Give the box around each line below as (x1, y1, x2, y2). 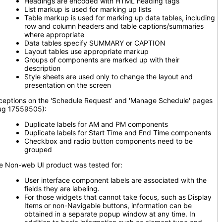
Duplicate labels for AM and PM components (24, 120, 168, 128)
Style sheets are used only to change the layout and (24, 72, 193, 81)
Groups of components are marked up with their (24, 55, 179, 64)
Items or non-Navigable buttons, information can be (24, 201, 192, 210)
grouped (24, 145, 52, 154)
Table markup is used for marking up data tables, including (24, 13, 215, 22)
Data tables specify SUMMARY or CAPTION (24, 39, 166, 47)
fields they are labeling (24, 184, 98, 193)
